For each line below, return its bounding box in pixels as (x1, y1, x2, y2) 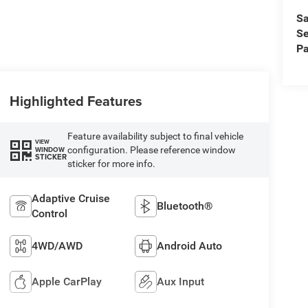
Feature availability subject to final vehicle (67, 130, 243, 142)
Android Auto (157, 239, 223, 252)
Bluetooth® (157, 199, 214, 212)
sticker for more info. (67, 157, 155, 169)
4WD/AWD (31, 239, 82, 252)
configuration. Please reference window (67, 144, 236, 155)
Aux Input (157, 274, 205, 288)
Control (31, 206, 67, 220)
